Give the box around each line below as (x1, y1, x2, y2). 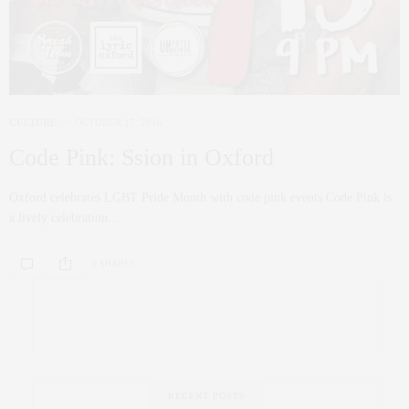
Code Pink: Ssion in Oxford (9, 144, 274, 172)
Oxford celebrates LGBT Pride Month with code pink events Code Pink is (9, 191, 392, 205)
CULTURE (9, 117, 57, 129)
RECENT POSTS (168, 391, 246, 402)
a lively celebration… (9, 211, 121, 225)
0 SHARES (92, 257, 135, 268)
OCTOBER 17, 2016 (75, 117, 163, 129)
